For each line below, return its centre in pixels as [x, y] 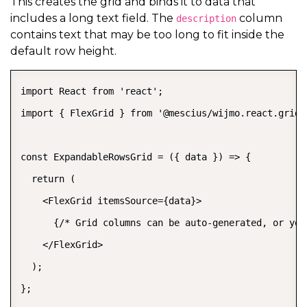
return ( [48, 179]
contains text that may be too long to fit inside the [147, 34]
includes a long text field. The [93, 18]
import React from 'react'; [92, 91]
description [206, 18]
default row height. [63, 51]
